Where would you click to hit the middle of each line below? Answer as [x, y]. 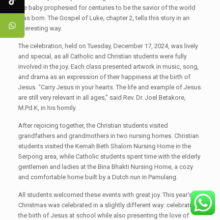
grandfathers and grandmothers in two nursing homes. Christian [108, 136]
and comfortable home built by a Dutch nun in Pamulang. [98, 177]
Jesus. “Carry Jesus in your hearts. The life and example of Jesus [109, 87]
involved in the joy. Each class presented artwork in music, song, [108, 67]
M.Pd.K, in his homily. [47, 108]
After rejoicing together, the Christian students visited [93, 125]
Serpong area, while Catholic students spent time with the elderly [109, 156]
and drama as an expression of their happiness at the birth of [104, 77]
